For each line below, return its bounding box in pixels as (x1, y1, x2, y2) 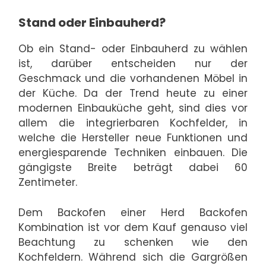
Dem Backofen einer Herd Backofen (18, 205, 248, 220)
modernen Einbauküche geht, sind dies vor (18, 101, 248, 116)
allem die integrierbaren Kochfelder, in (18, 116, 248, 131)
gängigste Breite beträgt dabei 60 (18, 160, 248, 175)
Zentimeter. (18, 175, 77, 190)
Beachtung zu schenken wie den (18, 235, 248, 249)
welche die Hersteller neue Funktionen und (18, 131, 248, 145)
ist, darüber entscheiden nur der (18, 56, 248, 71)
